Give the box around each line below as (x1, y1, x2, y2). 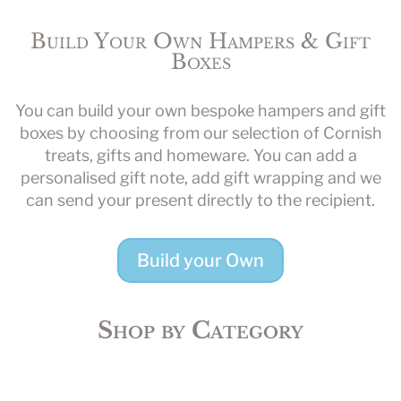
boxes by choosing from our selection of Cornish (19, 124, 382, 143)
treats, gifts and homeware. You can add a (44, 146, 357, 166)
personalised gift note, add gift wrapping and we (20, 168, 381, 188)
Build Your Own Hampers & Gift (30, 29, 371, 55)
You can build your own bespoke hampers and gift (15, 101, 386, 121)
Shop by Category (98, 316, 303, 346)
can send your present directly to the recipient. (26, 191, 375, 210)
